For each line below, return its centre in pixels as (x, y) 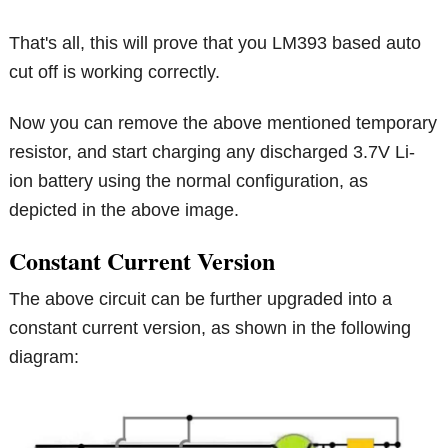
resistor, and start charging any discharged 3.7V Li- (212, 152)
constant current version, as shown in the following (210, 328)
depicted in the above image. (124, 210)
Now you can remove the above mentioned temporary (223, 123)
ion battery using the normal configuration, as (189, 181)
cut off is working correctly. (115, 72)
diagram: (44, 357)
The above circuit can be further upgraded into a (201, 299)
